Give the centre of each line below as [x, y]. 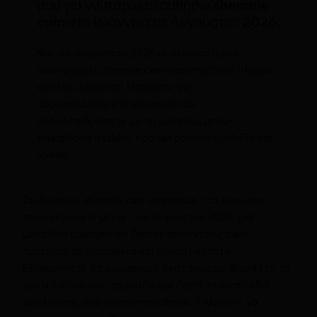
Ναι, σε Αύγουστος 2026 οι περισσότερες [138, 52]
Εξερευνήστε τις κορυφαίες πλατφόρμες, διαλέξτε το [156, 267]
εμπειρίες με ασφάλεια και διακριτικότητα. [128, 250]
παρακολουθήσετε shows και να [115, 103]
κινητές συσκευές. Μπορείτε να [113, 86]
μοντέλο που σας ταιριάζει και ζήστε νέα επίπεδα [145, 284]
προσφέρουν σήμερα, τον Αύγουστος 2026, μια [138, 217]
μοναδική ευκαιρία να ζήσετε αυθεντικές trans [135, 234]
